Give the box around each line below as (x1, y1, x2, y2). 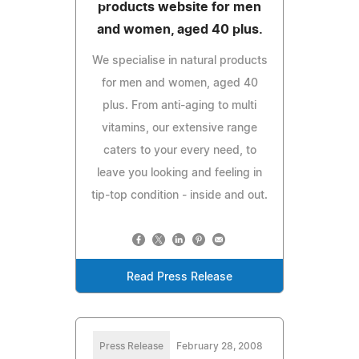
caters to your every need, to (103, 144, 256, 156)
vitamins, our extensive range (102, 122, 257, 134)
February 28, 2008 (176, 341, 263, 351)
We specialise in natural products (91, 54, 268, 67)
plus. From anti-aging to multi (103, 99, 256, 111)
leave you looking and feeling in (97, 167, 262, 179)
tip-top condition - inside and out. (91, 189, 268, 201)
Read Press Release (127, 271, 232, 283)
